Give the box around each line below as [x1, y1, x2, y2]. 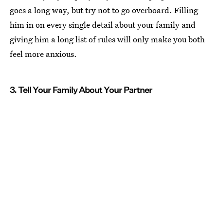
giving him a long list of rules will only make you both [10, 34, 205, 45]
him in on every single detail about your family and [10, 19, 196, 31]
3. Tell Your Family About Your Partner [10, 85, 152, 95]
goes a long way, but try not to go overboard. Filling [10, 4, 198, 16]
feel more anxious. [10, 48, 77, 60]
